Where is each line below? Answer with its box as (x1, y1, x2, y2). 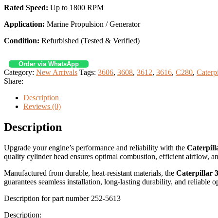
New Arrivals (36, 68, 77, 76)
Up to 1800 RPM (48, 3, 104, 12)
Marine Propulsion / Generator (45, 19, 140, 28)
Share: (4, 76, 23, 85)
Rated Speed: (4, 3, 48, 12)
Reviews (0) (23, 102, 61, 110)
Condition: (4, 36, 39, 45)
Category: (4, 68, 36, 76)
